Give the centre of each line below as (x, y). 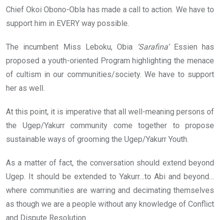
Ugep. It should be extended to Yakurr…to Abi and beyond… (110, 177)
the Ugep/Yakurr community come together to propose (110, 126)
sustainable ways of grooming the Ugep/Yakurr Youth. (97, 139)
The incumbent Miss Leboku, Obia (72, 47)
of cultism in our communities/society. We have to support (110, 75)
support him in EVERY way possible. (68, 24)
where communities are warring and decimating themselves (110, 191)
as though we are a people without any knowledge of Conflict (110, 204)
